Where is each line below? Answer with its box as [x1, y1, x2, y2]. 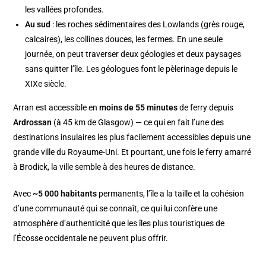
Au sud [25, 20, 51, 30]
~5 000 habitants [33, 189, 97, 199]
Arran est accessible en [13, 103, 100, 113]
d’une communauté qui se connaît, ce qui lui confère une [13, 204, 218, 214]
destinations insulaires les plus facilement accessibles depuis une [13, 132, 251, 142]
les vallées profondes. [25, 5, 104, 15]
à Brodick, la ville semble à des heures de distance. [13, 162, 196, 172]
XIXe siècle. [25, 79, 67, 89]
